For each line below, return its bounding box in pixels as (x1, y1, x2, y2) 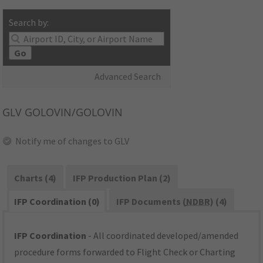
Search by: (9, 16, 49, 29)
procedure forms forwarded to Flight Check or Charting (14, 246, 236, 258)
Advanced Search (95, 70, 161, 83)
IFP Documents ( (116, 195, 186, 208)
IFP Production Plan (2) (72, 172, 171, 184)
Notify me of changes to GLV (15, 135, 130, 147)
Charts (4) (14, 172, 57, 184)
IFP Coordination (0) (14, 195, 100, 208)
